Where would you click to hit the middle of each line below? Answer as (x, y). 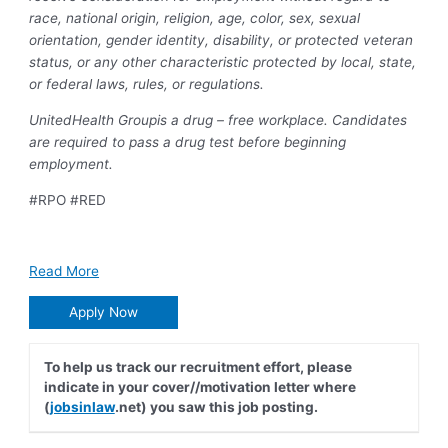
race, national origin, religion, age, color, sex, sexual (195, 18)
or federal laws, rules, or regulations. (147, 84)
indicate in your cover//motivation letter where (199, 387)
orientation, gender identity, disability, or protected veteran (221, 40)
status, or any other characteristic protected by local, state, (223, 62)
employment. (71, 164)
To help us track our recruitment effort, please (197, 367)
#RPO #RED (68, 199)
